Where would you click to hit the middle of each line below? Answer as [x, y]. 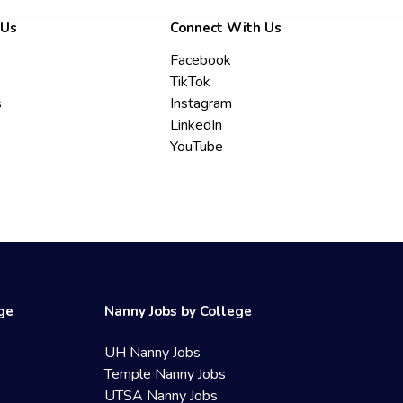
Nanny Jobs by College [179, 311]
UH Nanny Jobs [153, 353]
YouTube [197, 147]
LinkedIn [197, 125]
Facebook [201, 60]
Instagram [201, 103]
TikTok [191, 82]
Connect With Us [226, 28]
